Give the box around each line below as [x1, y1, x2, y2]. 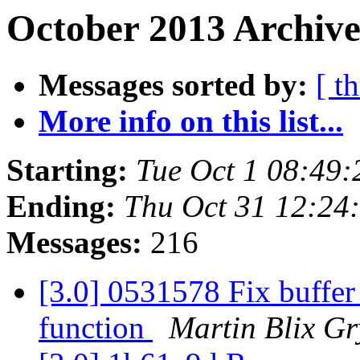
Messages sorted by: [39, 67, 308, 103]
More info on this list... [39, 104, 343, 139]
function [39, 310, 153, 346]
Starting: [6, 153, 128, 188]
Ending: [6, 189, 116, 224]
